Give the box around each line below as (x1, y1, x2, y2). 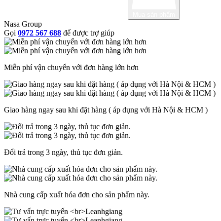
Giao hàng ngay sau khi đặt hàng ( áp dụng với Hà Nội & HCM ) (4, 106, 208, 114)
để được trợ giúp (63, 29, 114, 37)
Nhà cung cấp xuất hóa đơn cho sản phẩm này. (4, 190, 149, 199)
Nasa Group (4, 20, 42, 29)
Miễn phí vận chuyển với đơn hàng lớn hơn (4, 63, 139, 72)
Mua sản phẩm (133, 11, 175, 19)
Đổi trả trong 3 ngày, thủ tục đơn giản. (4, 148, 123, 157)
